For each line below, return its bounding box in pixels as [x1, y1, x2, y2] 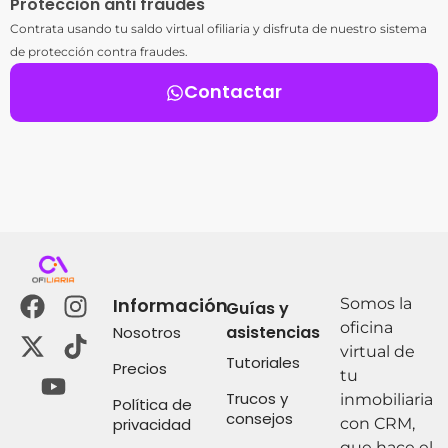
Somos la [339, 294, 412, 314]
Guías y [226, 297, 290, 321]
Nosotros [112, 322, 181, 344]
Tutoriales [226, 352, 301, 374]
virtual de [339, 342, 415, 362]
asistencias [226, 321, 321, 345]
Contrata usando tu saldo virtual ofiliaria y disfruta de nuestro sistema [10, 21, 427, 37]
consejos [226, 408, 294, 430]
